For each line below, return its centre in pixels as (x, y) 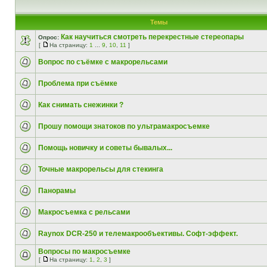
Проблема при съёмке (78, 83)
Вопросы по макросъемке (84, 252)
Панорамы (57, 191)
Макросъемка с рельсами (84, 212)
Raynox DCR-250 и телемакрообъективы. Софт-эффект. (138, 234)
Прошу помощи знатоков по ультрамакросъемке (124, 126)
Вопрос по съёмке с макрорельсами (103, 62)
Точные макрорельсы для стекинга (101, 169)
